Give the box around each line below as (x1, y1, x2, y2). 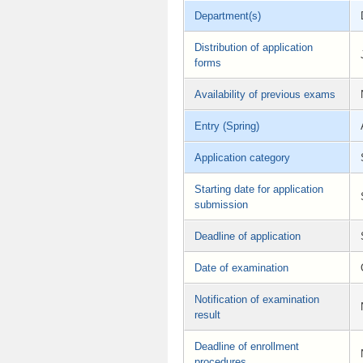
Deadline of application (194, 230, 301, 243)
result (194, 309, 220, 322)
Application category (194, 152, 290, 164)
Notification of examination (194, 293, 319, 306)
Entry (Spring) (194, 120, 259, 133)
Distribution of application (194, 41, 313, 54)
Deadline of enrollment (194, 340, 299, 353)
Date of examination (194, 262, 288, 275)
